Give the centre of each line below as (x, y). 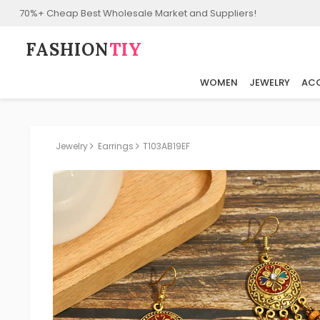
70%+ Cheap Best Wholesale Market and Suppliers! (137, 13)
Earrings (115, 146)
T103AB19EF (167, 146)
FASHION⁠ (67, 50)
